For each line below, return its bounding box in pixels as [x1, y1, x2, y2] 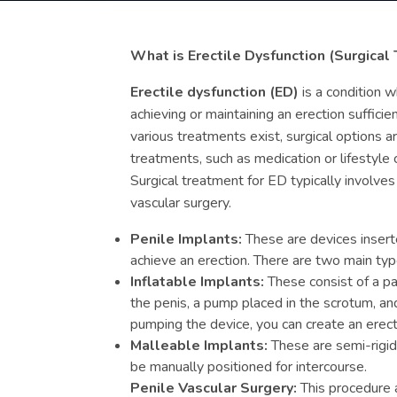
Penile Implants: [130, 230, 242, 249]
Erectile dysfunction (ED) [130, 82, 299, 102]
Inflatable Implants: [130, 272, 264, 292]
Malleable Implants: [130, 336, 268, 355]
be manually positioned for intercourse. [130, 357, 367, 377]
